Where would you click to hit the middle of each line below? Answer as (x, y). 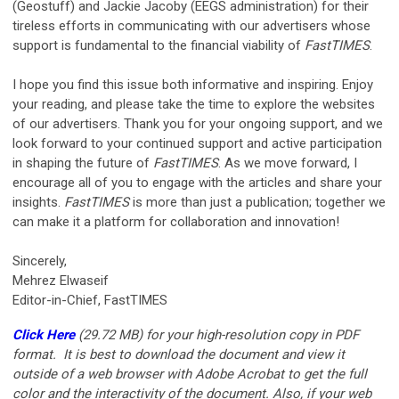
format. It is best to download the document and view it (179, 355)
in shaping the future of (83, 163)
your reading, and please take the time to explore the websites (194, 105)
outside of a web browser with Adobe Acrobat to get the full (190, 375)
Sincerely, (40, 261)
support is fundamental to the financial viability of (159, 46)
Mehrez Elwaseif (61, 281)
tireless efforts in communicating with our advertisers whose (191, 26)
